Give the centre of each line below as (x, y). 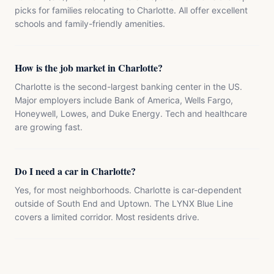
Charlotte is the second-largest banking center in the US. (128, 87)
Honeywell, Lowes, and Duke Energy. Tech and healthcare (131, 113)
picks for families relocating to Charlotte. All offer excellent (131, 10)
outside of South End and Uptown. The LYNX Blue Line (124, 203)
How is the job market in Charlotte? (89, 68)
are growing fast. (49, 127)
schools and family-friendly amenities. (90, 24)
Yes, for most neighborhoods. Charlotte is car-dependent (128, 190)
